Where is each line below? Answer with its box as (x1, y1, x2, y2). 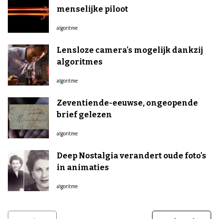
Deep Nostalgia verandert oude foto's (57, 151, 206, 160)
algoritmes (57, 57, 103, 66)
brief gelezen (57, 110, 112, 119)
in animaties (57, 163, 109, 172)
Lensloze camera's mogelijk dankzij (57, 45, 203, 55)
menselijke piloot (57, 4, 128, 14)
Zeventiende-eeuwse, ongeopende (57, 98, 198, 108)
